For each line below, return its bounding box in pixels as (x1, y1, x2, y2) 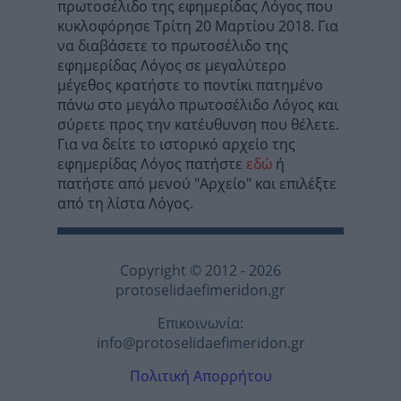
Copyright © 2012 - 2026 (120, 260, 281, 281)
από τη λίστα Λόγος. (57, 193, 193, 214)
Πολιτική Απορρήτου (129, 366, 272, 387)
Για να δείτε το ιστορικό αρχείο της (57, 134, 295, 155)
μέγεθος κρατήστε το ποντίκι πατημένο (57, 75, 323, 96)
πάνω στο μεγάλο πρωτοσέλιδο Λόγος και (57, 95, 338, 115)
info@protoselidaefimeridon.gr (96, 333, 305, 354)
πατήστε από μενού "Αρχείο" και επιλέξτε (57, 174, 337, 194)
